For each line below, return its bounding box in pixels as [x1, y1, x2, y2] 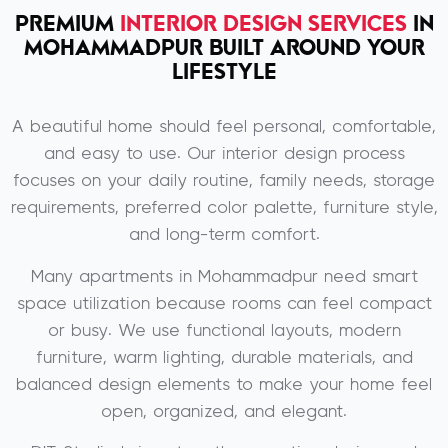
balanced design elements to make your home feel [16, 375, 432, 394]
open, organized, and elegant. [101, 402, 347, 421]
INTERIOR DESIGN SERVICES [119, 12, 407, 37]
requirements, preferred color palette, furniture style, [10, 199, 438, 218]
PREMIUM [14, 12, 120, 37]
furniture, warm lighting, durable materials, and [35, 348, 413, 367]
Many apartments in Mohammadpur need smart [30, 267, 418, 286]
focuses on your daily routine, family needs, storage [13, 172, 435, 191]
